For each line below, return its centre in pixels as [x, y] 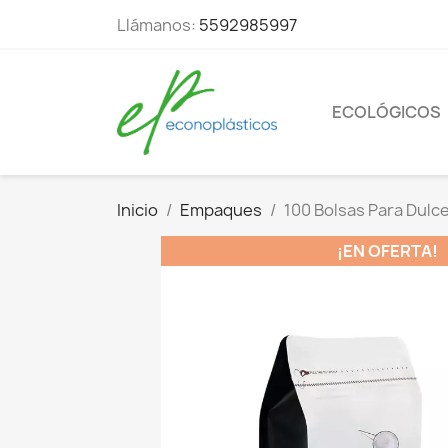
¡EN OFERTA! [387, 250]
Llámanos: [158, 25]
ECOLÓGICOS [386, 112]
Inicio [137, 209]
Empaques [221, 209]
